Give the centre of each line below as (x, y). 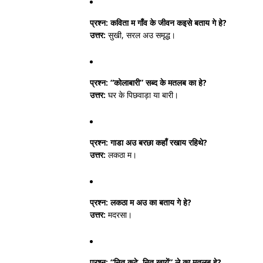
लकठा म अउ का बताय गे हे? (150, 202)
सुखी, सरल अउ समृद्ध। (141, 35)
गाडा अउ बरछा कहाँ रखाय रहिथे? (158, 142)
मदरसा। (119, 215)
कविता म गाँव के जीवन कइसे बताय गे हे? (167, 23)
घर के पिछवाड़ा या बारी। (142, 95)
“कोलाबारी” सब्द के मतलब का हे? (157, 82)
